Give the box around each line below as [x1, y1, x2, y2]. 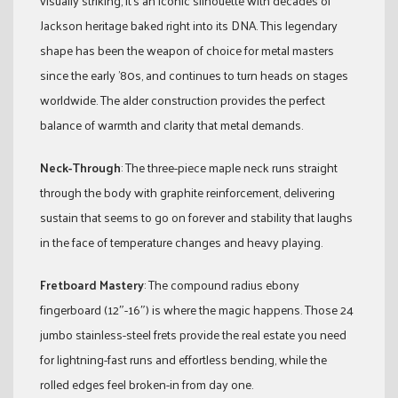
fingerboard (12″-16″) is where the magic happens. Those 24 [40, 298, 354, 322]
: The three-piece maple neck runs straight [121, 156, 338, 179]
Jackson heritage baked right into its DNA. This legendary [40, 14, 338, 37]
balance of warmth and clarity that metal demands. [40, 114, 303, 137]
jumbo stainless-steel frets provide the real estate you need [40, 323, 346, 346]
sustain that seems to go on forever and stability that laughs [40, 206, 353, 229]
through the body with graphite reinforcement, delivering [40, 181, 335, 204]
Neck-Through [40, 156, 121, 179]
